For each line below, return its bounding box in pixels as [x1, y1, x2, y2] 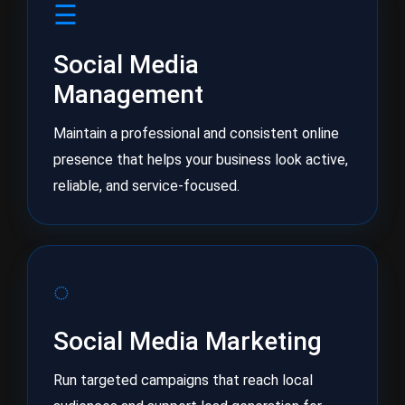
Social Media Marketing [53, 326, 322, 356]
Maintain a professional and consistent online [53, 125, 339, 142]
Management [53, 80, 203, 109]
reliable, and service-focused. [53, 177, 240, 194]
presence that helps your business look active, [53, 151, 348, 168]
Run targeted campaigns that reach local [53, 372, 313, 389]
